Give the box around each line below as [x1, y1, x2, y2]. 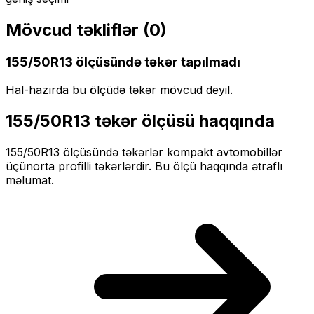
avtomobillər [217, 145, 282, 160]
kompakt [167, 145, 213, 160]
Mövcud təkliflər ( [6, 19, 149, 40]
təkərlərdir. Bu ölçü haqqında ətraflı [91, 159, 282, 174]
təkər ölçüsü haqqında [90, 111, 275, 132]
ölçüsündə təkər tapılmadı [73, 53, 240, 70]
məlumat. [6, 173, 54, 188]
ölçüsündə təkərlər [60, 145, 167, 160]
